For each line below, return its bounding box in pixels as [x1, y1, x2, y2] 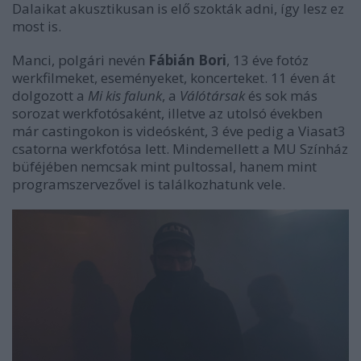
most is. [12, 16, 64, 35]
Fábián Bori [148, 50, 226, 69]
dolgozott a [12, 85, 88, 105]
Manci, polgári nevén [12, 50, 148, 69]
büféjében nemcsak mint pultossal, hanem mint [12, 156, 317, 176]
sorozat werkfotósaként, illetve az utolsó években [12, 103, 322, 122]
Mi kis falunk [88, 85, 162, 105]
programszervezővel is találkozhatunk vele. [12, 174, 285, 193]
